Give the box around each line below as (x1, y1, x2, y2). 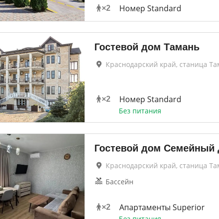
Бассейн (105, 177, 133, 186)
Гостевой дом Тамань (94, 42, 199, 52)
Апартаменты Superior (119, 202, 205, 213)
